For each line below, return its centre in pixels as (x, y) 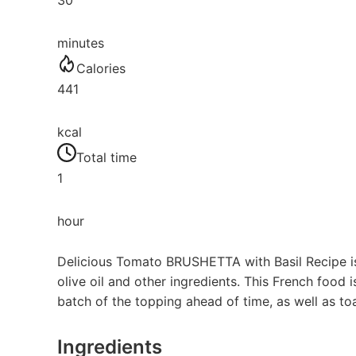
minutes (81, 43)
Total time (106, 158)
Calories (101, 69)
